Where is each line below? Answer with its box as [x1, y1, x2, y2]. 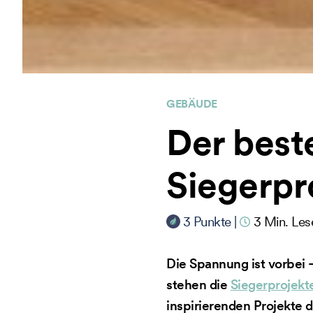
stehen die [166, 276, 231, 293]
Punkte [193, 213, 231, 230]
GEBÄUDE [166, 96, 217, 110]
